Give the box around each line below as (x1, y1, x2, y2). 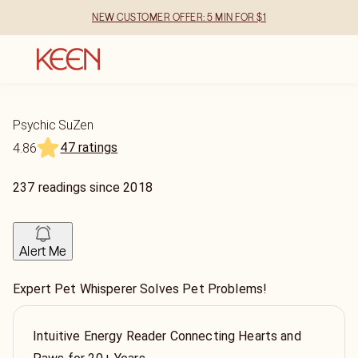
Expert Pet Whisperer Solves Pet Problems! (13, 281, 268, 296)
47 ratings (60, 140, 118, 155)
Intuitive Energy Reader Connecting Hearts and (33, 328, 301, 344)
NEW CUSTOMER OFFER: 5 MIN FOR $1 (92, 11, 266, 23)
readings (38, 180, 87, 195)
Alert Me (19, 243, 67, 259)
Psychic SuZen (13, 117, 93, 133)
